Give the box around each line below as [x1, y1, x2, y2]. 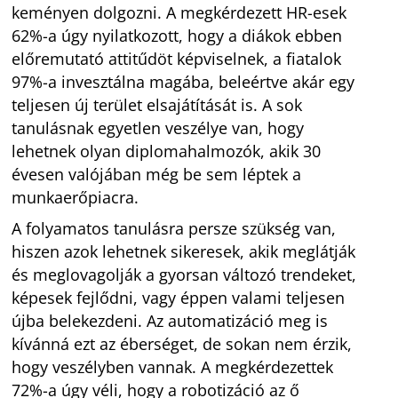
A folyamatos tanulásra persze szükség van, [12, 218, 337, 239]
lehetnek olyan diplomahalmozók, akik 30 [12, 140, 322, 163]
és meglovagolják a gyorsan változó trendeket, [12, 264, 357, 285]
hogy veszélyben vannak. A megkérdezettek [12, 356, 334, 378]
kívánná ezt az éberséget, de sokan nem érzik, [12, 333, 353, 354]
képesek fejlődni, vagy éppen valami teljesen [12, 287, 346, 308]
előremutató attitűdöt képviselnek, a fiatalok [12, 48, 342, 70]
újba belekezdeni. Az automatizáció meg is [12, 310, 329, 331]
